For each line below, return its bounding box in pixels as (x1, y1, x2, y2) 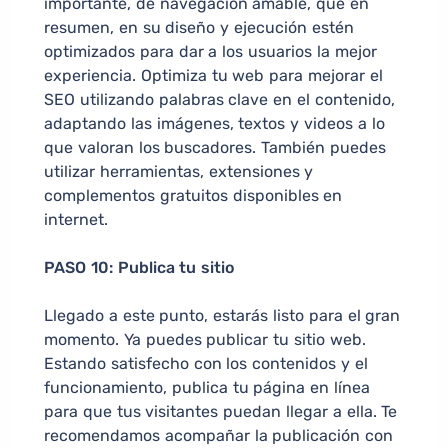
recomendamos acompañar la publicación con (44, 426, 394, 446)
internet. (44, 210, 108, 230)
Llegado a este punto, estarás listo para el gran (44, 306, 401, 326)
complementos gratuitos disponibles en (44, 186, 343, 206)
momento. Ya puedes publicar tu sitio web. (44, 330, 366, 350)
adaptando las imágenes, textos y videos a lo (44, 114, 385, 134)
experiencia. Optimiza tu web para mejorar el (44, 66, 383, 86)
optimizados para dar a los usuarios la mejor (44, 42, 377, 62)
